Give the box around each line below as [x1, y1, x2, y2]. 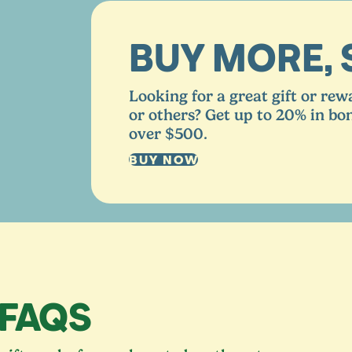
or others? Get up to [129, 106, 276, 125]
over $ [129, 125, 174, 144]
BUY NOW [129, 152, 199, 168]
